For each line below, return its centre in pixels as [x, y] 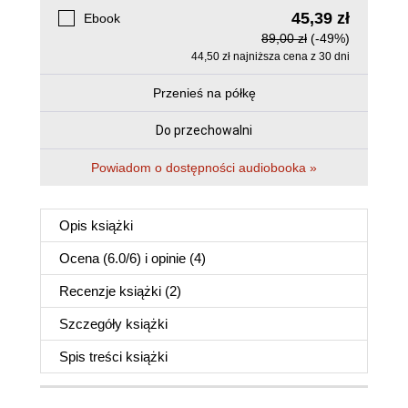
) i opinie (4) [171, 259]
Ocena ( [83, 259]
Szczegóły [92, 324]
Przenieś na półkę [204, 93]
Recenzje [89, 291]
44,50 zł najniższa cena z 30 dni [270, 57]
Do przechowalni [204, 131]
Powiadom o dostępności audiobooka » [204, 168]
